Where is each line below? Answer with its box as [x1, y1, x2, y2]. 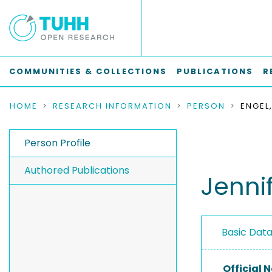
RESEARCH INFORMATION [53, 100, 172, 112]
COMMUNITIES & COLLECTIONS [9, 66, 167, 77]
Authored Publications [24, 163, 129, 177]
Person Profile [24, 136, 90, 150]
